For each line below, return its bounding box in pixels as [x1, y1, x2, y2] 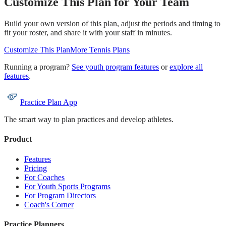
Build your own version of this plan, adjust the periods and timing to [4, 19, 220, 28]
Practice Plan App [20, 98, 77, 107]
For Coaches [24, 173, 65, 182]
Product [4, 135, 32, 144]
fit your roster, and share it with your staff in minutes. [4, 28, 172, 37]
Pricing [24, 163, 47, 173]
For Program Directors [24, 191, 96, 200]
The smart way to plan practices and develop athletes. [4, 115, 174, 124]
